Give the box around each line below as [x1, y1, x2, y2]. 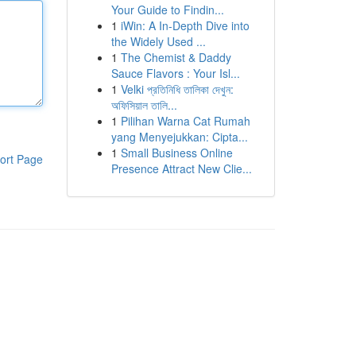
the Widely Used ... [110, 33, 206, 49]
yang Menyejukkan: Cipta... [110, 129, 248, 145]
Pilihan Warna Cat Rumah [120, 113, 250, 129]
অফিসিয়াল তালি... [110, 97, 177, 113]
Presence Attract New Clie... [110, 161, 252, 176]
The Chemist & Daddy [120, 49, 231, 65]
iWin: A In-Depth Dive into [120, 17, 250, 33]
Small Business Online [120, 145, 233, 161]
